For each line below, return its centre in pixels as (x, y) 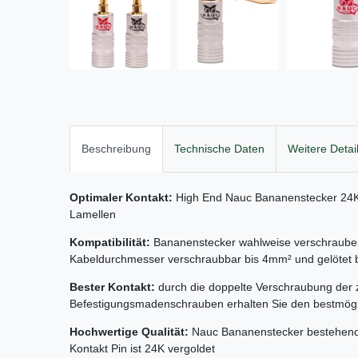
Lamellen (93, 215)
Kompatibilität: (110, 243)
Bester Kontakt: (112, 287)
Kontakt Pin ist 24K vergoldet (142, 349)
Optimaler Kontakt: (121, 198)
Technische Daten (219, 149)
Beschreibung (116, 149)
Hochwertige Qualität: (131, 332)
